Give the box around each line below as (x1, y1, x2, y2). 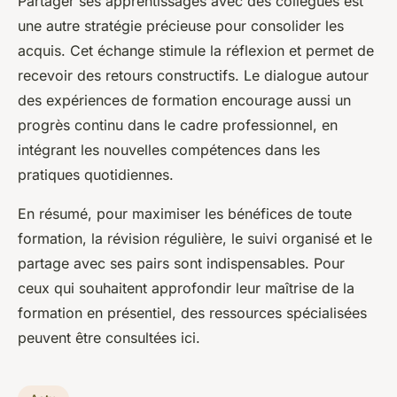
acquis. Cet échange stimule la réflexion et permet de (18, 41, 374, 59)
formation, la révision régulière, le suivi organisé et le (18, 229, 372, 247)
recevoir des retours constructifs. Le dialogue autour (18, 66, 369, 84)
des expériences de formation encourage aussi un (18, 90, 351, 109)
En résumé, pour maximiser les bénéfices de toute (18, 204, 352, 222)
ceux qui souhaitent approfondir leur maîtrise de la (18, 278, 354, 297)
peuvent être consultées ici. (18, 328, 200, 346)
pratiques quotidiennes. (18, 165, 174, 183)
